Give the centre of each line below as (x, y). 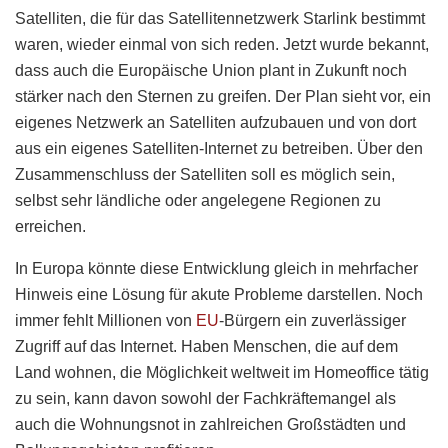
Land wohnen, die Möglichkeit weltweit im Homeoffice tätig (222, 372)
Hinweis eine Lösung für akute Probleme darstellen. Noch (219, 294)
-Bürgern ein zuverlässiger (312, 320)
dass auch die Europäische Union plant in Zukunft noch (211, 70)
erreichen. (50, 226)
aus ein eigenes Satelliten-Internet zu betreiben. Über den (219, 148)
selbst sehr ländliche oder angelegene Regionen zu (198, 200)
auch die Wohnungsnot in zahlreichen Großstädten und (210, 424)
